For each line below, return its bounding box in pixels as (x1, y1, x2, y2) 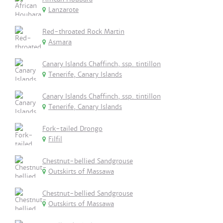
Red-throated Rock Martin (42, 27, 124, 36)
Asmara (48, 38, 72, 46)
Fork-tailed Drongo (42, 124, 103, 133)
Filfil (48, 135, 62, 143)
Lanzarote (48, 5, 79, 14)
